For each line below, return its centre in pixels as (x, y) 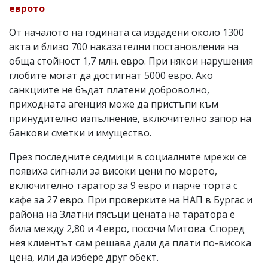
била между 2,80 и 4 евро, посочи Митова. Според (127, 228)
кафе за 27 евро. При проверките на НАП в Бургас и (131, 200)
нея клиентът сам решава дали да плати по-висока (130, 243)
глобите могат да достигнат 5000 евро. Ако (111, 75)
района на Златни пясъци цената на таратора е (122, 214)
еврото (27, 8)
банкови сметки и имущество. (80, 133)
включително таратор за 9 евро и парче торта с (123, 185)
